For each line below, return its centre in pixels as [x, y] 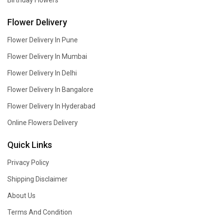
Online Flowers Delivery [43, 123]
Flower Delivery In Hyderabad [51, 106]
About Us [21, 196]
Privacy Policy [28, 163]
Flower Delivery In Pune [43, 40]
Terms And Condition [40, 212]
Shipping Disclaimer [37, 179]
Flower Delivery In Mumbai [47, 56]
